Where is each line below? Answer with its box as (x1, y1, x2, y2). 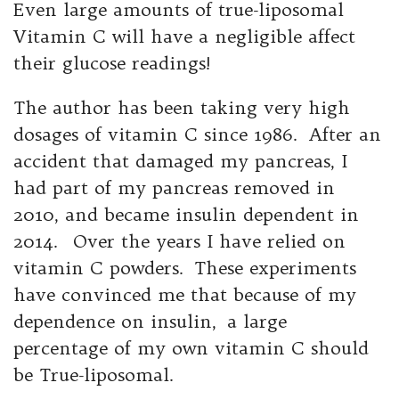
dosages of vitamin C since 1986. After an (13, 123, 381, 146)
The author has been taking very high (13, 96, 350, 119)
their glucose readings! (13, 52, 211, 75)
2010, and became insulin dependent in (13, 203, 359, 226)
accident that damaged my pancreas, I (13, 150, 347, 173)
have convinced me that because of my (13, 283, 356, 306)
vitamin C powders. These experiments (13, 256, 356, 280)
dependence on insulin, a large (13, 310, 287, 333)
